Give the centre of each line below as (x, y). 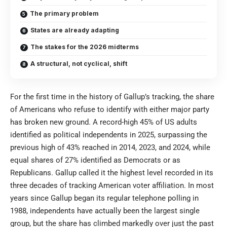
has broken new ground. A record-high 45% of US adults (104, 122)
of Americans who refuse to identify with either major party (110, 109)
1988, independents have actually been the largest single (105, 211)
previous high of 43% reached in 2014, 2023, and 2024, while (110, 147)
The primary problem (64, 13)
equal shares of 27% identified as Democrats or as (95, 160)
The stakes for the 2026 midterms (85, 47)
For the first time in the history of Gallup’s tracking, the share (112, 97)
